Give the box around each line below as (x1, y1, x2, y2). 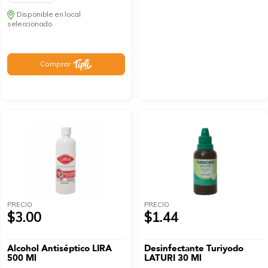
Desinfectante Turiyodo (144, 242, 244, 254)
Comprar (40, 59, 71, 69)
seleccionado (7, 19, 53, 29)
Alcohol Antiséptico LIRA (7, 242, 112, 254)
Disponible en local (17, 10, 81, 19)
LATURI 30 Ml (144, 251, 202, 264)
